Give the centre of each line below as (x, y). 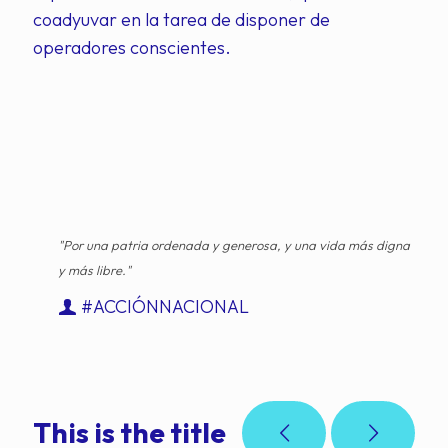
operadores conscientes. (132, 47)
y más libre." (94, 270)
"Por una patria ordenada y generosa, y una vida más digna (234, 245)
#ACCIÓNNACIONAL (165, 306)
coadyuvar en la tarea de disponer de (181, 19)
